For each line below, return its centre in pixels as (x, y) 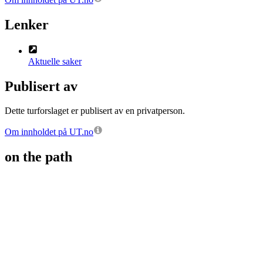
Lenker (27, 24)
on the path (38, 157)
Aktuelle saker (55, 61)
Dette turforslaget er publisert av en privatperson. (95, 111)
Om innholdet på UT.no (49, 132)
